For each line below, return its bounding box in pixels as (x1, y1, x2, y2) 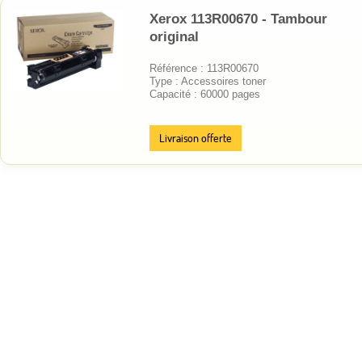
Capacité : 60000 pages (149, 87, 260, 100)
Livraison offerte (159, 130, 232, 145)
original (149, 28, 199, 44)
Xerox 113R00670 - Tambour (149, 11, 327, 27)
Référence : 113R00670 (149, 61, 259, 74)
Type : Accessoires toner (149, 74, 266, 87)
